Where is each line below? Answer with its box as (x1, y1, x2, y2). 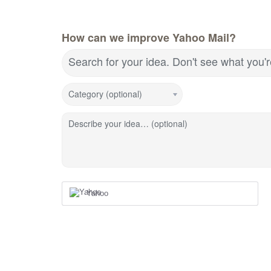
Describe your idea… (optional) (68, 117, 188, 129)
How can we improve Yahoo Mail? (62, 29, 236, 45)
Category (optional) (68, 87, 142, 100)
